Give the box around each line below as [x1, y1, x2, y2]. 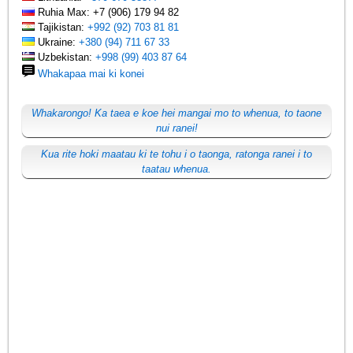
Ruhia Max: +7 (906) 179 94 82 [35, 6, 180, 18]
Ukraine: [35, 35, 80, 48]
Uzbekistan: [35, 50, 96, 63]
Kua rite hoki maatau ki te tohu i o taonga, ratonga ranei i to [41, 147, 312, 160]
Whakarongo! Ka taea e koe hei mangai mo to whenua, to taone [32, 106, 321, 119]
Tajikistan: [35, 20, 88, 33]
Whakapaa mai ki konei [38, 67, 145, 80]
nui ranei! [155, 121, 198, 134]
